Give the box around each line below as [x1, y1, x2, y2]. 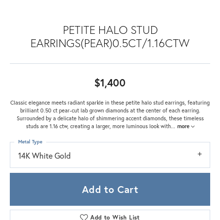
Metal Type [18, 138, 42, 145]
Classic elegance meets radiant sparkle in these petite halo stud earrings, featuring [10, 98, 210, 106]
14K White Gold [18, 150, 71, 161]
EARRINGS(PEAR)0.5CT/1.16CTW [30, 35, 190, 50]
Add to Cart [82, 182, 138, 196]
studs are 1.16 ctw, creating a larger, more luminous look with [26, 122, 171, 130]
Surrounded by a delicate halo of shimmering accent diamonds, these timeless [16, 114, 204, 122]
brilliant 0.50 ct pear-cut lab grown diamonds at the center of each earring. [20, 106, 200, 114]
